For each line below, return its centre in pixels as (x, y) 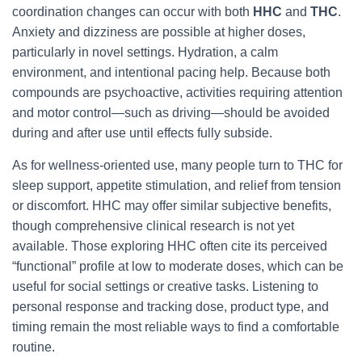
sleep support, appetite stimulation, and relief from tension (177, 185)
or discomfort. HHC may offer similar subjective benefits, (172, 206)
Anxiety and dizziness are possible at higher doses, (159, 32)
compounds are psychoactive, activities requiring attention (177, 93)
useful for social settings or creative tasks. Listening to (165, 286)
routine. (34, 347)
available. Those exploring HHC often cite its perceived (170, 246)
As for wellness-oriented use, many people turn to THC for (177, 165)
